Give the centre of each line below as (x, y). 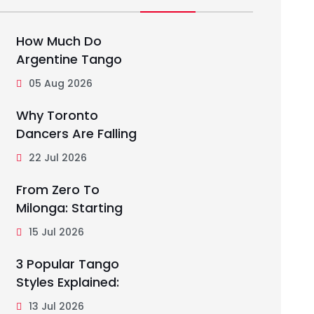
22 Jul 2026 (57, 158)
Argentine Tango (69, 60)
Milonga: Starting (70, 208)
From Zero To (58, 190)
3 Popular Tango (68, 264)
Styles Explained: (68, 282)
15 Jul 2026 (55, 232)
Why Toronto (57, 116)
